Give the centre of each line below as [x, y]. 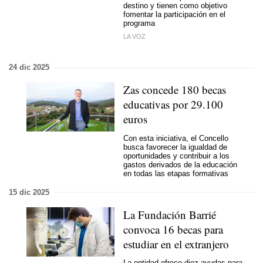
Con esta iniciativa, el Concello [176, 138]
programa [139, 23]
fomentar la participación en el [174, 14]
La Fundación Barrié [170, 214]
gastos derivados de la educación [180, 164]
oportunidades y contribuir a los [176, 156]
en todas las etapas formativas [176, 173]
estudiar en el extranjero [176, 244]
